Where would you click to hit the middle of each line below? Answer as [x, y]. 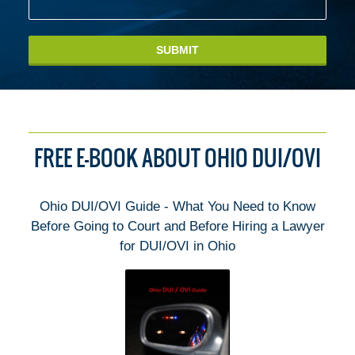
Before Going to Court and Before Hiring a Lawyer [177, 226]
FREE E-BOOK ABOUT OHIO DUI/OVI [177, 157]
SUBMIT [177, 50]
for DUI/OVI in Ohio [177, 246]
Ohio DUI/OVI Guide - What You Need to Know [177, 206]
